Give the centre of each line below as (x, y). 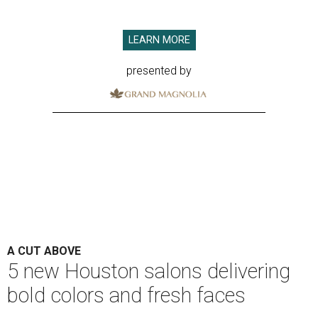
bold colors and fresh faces (126, 295)
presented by (159, 71)
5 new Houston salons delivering (149, 271)
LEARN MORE (159, 40)
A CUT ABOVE (44, 251)
